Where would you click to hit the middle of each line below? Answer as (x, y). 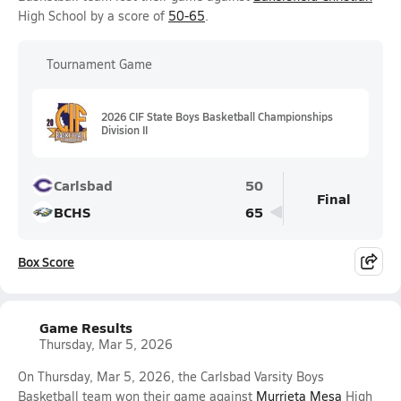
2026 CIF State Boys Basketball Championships (217, 116)
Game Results (86, 327)
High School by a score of (93, 16)
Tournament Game (99, 64)
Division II (124, 129)
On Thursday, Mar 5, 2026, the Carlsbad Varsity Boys (171, 376)
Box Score (46, 261)
